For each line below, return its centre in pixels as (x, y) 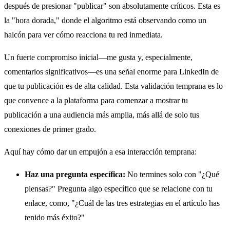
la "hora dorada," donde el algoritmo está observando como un (105, 21)
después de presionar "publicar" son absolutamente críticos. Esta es (112, 6)
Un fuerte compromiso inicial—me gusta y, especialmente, (98, 57)
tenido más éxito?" (55, 218)
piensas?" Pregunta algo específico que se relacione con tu (119, 189)
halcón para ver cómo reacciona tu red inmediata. (83, 35)
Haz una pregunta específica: (75, 175)
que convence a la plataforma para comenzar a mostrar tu (96, 101)
